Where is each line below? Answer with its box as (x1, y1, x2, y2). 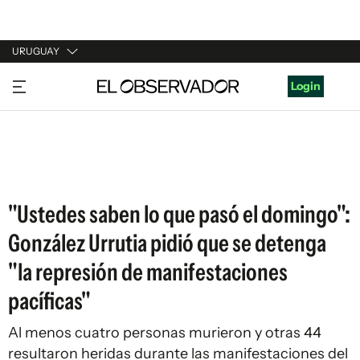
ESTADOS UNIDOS (12, 166, 111, 180)
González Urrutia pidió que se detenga (8, 228, 326, 258)
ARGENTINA (12, 104, 78, 119)
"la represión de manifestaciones (8, 257, 288, 287)
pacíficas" (8, 286, 91, 316)
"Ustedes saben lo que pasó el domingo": (8, 199, 350, 229)
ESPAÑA (12, 135, 56, 149)
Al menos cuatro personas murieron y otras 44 (8, 324, 321, 342)
